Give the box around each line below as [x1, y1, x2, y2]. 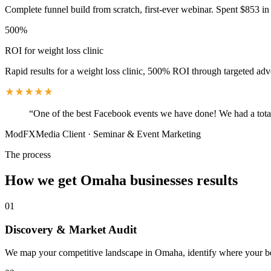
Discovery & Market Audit [5, 223, 137, 236]
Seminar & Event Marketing [93, 129, 201, 140]
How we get [5, 172, 80, 188]
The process [5, 149, 51, 160]
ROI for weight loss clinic [5, 45, 103, 56]
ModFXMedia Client [5, 129, 85, 140]
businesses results [126, 172, 238, 188]
